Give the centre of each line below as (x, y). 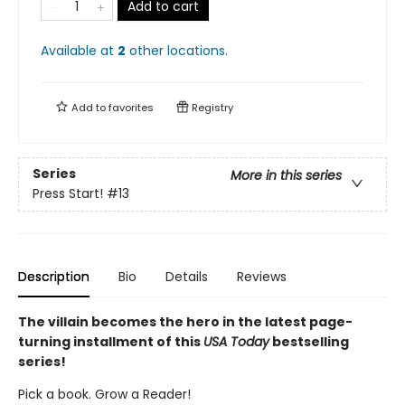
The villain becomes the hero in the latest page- (185, 322)
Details (187, 277)
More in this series (286, 176)
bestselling (309, 342)
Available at (79, 51)
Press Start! (68, 194)
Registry (211, 108)
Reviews (262, 277)
